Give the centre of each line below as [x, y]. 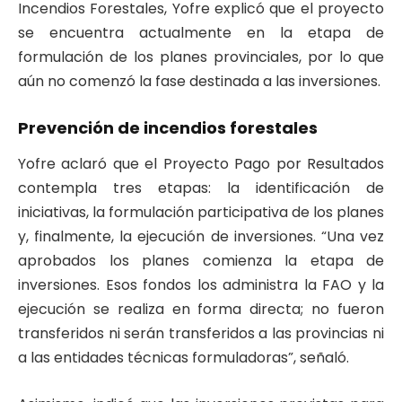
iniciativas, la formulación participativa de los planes [201, 212]
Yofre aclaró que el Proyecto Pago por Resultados [201, 164]
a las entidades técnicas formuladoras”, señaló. [184, 358]
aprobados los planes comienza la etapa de [201, 261]
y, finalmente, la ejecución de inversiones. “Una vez [201, 236]
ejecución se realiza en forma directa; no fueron [201, 309]
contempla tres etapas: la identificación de [201, 188]
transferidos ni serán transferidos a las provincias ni [201, 333]
